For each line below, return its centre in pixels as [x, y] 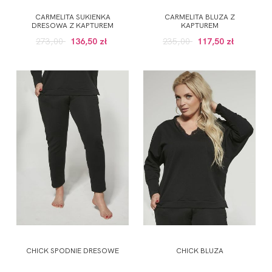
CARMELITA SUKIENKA [73, 16]
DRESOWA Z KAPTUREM [73, 25]
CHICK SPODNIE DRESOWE [73, 250]
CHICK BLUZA [199, 250]
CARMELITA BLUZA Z [199, 16]
